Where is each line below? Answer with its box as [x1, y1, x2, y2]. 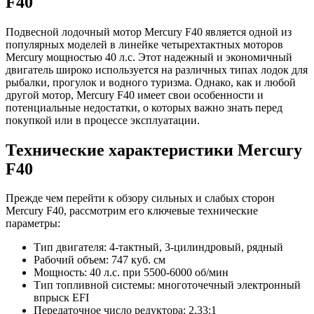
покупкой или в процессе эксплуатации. [6, 114, 200, 126]
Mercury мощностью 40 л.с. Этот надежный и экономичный [6, 50, 292, 63]
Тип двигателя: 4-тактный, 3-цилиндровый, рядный [34, 241, 283, 254]
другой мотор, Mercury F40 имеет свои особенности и [6, 88, 264, 101]
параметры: [6, 217, 60, 230]
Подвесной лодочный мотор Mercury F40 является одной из [6, 25, 292, 38]
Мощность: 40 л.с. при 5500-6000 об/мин [34, 266, 228, 279]
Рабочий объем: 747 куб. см [34, 254, 165, 266]
